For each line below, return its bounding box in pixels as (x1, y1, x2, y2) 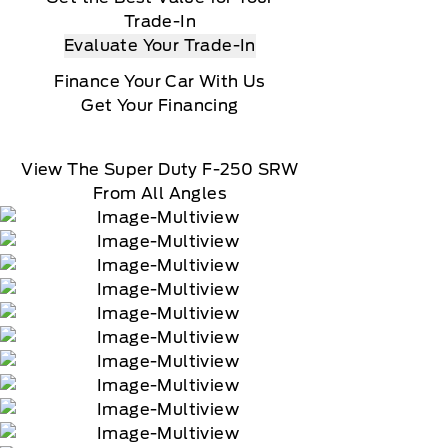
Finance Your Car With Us (54, 72, 266, 91)
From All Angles (92, 184, 227, 203)
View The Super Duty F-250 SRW (21, 160, 299, 179)
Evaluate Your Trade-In (64, 36, 256, 55)
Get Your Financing (81, 96, 239, 115)
